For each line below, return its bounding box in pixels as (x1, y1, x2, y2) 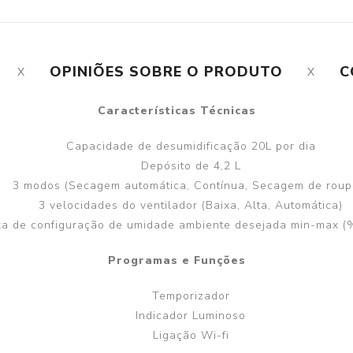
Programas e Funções (107, 253, 246, 269)
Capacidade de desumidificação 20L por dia (65, 139, 316, 154)
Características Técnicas (97, 103, 256, 119)
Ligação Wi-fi (152, 328, 229, 344)
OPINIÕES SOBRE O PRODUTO (50, 62, 283, 82)
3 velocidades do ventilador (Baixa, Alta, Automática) (39, 198, 343, 214)
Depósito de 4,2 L (140, 158, 241, 174)
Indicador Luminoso (136, 308, 246, 324)
